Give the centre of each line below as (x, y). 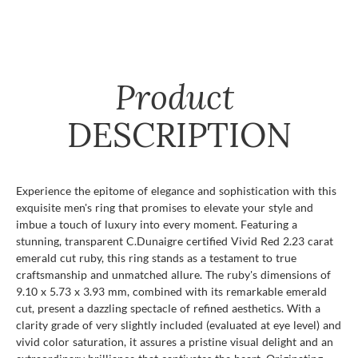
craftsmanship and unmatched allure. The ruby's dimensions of (173, 274)
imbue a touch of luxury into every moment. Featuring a (157, 224)
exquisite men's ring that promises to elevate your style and (165, 207)
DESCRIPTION (179, 135)
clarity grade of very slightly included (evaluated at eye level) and (179, 324)
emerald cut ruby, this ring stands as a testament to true (156, 257)
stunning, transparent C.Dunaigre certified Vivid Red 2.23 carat (175, 241)
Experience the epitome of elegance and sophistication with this (176, 190)
